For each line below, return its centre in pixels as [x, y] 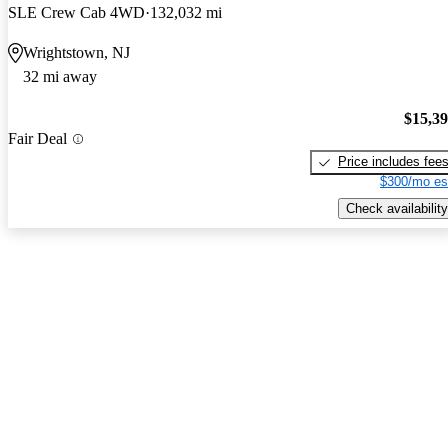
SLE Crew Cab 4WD [76, 12]
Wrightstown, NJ [76, 52]
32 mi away [60, 76]
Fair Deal [37, 139]
